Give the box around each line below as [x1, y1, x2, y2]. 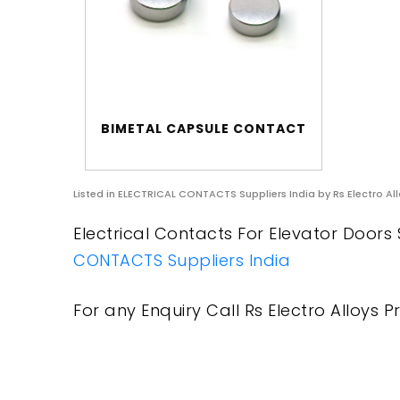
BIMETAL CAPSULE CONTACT [101, 120, 307, 138]
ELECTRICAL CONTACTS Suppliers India [118, 187, 315, 202]
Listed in [73, 187, 118, 202]
